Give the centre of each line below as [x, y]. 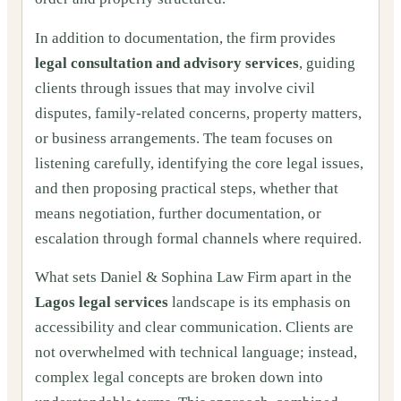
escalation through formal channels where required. [198, 238]
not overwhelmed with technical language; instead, [196, 353]
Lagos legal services [102, 303]
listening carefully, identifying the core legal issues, [199, 163]
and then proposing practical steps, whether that [187, 188]
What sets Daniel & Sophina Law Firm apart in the [193, 277]
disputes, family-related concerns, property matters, [198, 113]
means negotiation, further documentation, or [178, 213]
